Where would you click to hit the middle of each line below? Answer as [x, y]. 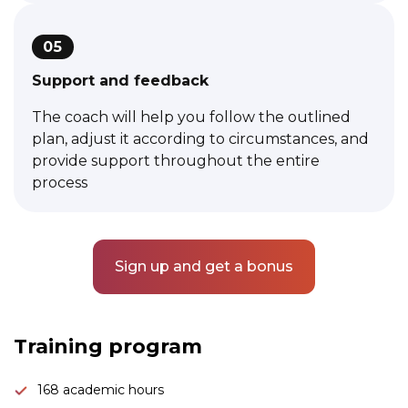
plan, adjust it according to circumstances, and [200, 138]
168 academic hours [101, 389]
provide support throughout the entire [176, 160]
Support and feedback [120, 80]
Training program [108, 346]
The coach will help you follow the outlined [191, 117]
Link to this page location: [116, 318]
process [60, 182]
